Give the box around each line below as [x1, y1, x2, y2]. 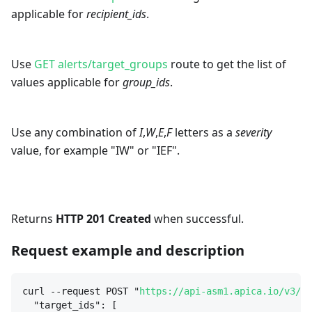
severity [235, 125, 272, 141]
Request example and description [11, 241, 244, 260]
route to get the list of [168, 56, 286, 72]
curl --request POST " [22, 286, 139, 297]
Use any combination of [11, 125, 139, 141]
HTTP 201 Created [56, 211, 151, 227]
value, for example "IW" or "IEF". [11, 143, 180, 159]
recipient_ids [86, 6, 146, 22]
